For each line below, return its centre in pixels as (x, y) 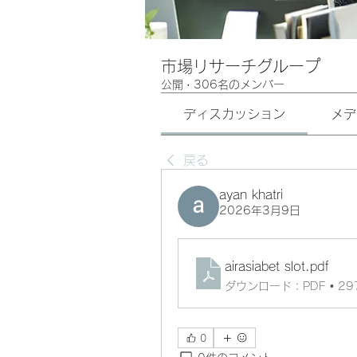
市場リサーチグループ (241, 66)
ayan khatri (251, 194)
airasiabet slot (265, 266)
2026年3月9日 (260, 210)
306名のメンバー (239, 84)
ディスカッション (235, 114)
